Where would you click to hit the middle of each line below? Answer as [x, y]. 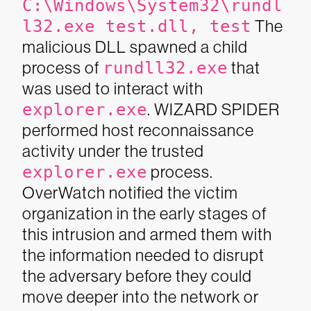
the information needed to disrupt [143, 255]
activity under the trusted [113, 151]
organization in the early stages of [144, 213]
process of [62, 68]
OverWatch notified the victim [130, 193]
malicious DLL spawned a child [135, 47]
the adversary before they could [137, 276]
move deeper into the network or [141, 297]
